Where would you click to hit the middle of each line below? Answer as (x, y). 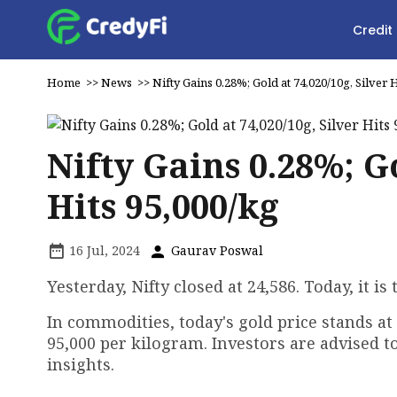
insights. (81, 364)
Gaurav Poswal (215, 250)
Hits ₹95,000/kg (163, 206)
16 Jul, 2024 (103, 250)
